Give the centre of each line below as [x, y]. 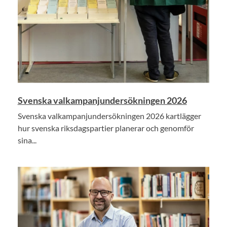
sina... [27, 140]
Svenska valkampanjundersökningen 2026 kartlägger [109, 116]
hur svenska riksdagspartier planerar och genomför [106, 128]
